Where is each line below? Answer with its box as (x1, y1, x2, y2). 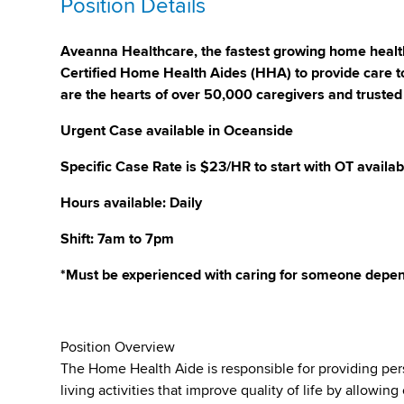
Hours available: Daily (60, 194, 207, 212)
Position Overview (60, 338, 176, 356)
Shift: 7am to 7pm (60, 230, 175, 248)
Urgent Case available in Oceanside (60, 122, 294, 140)
